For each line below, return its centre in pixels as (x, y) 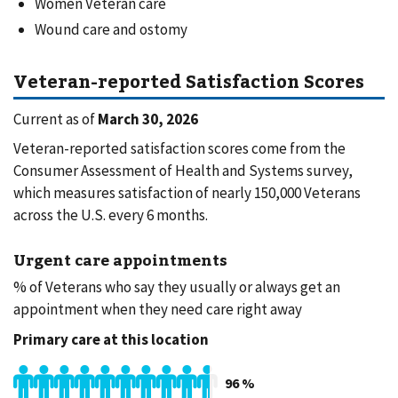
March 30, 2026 (148, 119)
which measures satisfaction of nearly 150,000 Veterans (187, 193)
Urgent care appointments (120, 259)
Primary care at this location (111, 339)
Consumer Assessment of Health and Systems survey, (183, 171)
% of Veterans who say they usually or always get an (177, 287)
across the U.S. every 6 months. (111, 215)
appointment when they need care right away (158, 310)
